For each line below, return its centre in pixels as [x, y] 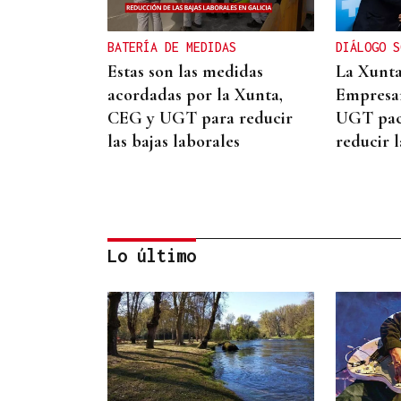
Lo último [152, 255]
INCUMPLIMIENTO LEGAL [179, 333]
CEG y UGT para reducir [200, 118]
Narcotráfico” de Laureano [205, 381]
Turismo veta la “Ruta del [201, 358]
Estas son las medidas [185, 71]
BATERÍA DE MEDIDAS [172, 47]
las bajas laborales [174, 141]
